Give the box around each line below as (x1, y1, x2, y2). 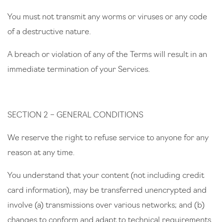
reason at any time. (7, 149, 76, 157)
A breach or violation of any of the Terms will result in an (7, 51, 207, 59)
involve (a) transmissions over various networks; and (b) (7, 202, 205, 210)
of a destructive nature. (7, 28, 93, 36)
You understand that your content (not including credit (7, 172, 204, 180)
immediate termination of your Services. (7, 66, 152, 74)
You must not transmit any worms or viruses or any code (7, 13, 207, 21)
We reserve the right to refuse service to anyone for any (7, 134, 209, 142)
